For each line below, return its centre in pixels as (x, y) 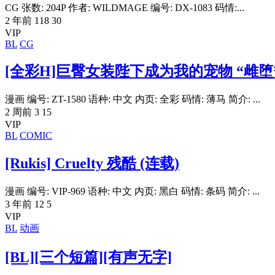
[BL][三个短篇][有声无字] (88, 258)
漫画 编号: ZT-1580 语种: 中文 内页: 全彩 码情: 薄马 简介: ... (133, 99)
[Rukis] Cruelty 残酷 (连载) (92, 164)
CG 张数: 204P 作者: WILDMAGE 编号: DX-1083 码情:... (125, 7)
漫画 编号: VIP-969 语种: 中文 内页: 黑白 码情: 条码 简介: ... (132, 192)
